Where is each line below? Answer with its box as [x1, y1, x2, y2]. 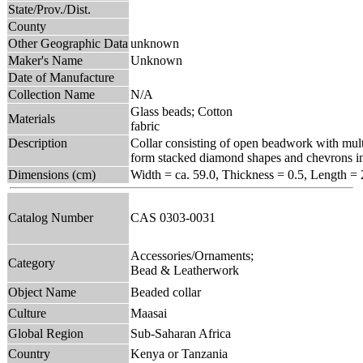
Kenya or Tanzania [130, 346, 228, 361]
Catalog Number [8, 210, 93, 224]
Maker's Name [8, 53, 83, 67]
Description [8, 135, 67, 150]
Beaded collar [130, 284, 201, 299]
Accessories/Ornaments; [130, 248, 254, 263]
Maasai [130, 305, 167, 320]
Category [8, 255, 55, 270]
